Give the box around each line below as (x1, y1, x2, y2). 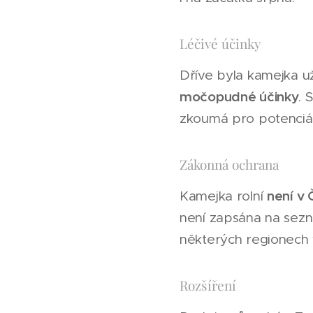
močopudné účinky (180, 88, 299, 105)
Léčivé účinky (180, 34, 261, 52)
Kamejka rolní (180, 188, 268, 204)
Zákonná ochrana (180, 155, 279, 173)
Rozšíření (180, 276, 236, 294)
